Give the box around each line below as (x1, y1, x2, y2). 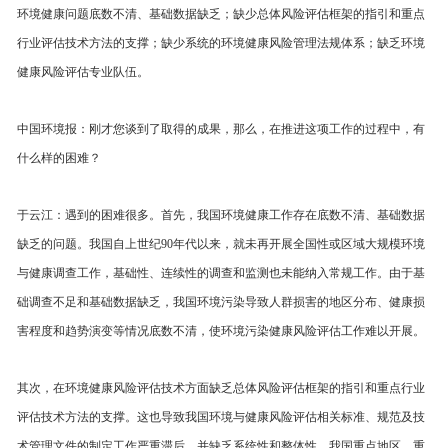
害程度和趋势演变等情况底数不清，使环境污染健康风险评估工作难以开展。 (17, 324, 425, 338)
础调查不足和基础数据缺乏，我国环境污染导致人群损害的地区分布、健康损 (17, 295, 425, 309)
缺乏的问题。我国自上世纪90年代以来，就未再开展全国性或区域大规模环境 (17, 237, 425, 251)
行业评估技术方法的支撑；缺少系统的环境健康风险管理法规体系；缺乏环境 (17, 36, 425, 50)
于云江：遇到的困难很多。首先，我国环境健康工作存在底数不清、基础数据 (17, 208, 425, 222)
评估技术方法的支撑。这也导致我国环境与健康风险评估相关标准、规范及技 (17, 410, 425, 424)
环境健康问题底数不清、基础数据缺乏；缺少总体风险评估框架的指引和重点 (17, 7, 425, 21)
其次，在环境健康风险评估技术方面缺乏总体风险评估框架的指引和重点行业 (17, 381, 425, 395)
